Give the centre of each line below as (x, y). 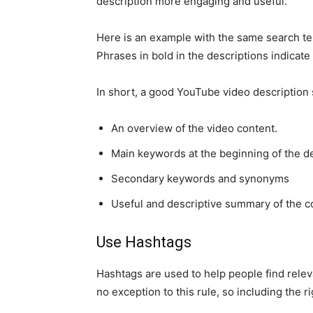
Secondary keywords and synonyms (200, 179)
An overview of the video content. (194, 128)
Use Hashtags (144, 242)
